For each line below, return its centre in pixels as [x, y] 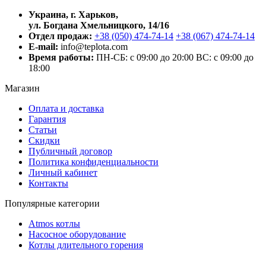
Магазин [22, 88]
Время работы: [61, 57]
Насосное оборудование [77, 234]
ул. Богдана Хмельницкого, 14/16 [99, 25]
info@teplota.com [94, 47]
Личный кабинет [63, 172]
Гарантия [47, 119]
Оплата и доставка [66, 108]
